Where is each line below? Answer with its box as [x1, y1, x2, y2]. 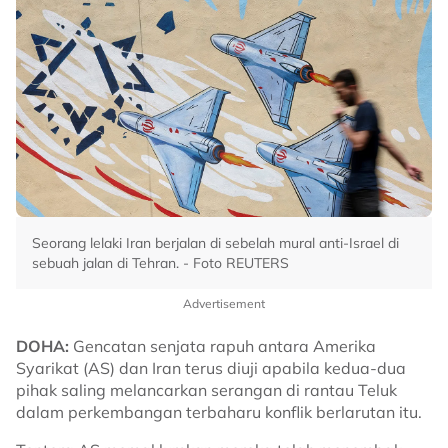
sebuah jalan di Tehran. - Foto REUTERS [32, 254, 289, 272]
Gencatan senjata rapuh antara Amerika [69, 336, 376, 356]
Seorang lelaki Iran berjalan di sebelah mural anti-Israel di [32, 234, 399, 252]
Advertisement [183, 296, 265, 311]
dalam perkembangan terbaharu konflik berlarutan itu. [16, 402, 422, 422]
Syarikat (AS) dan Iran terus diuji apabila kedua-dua [16, 358, 406, 378]
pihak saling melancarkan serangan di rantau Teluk [16, 380, 397, 400]
